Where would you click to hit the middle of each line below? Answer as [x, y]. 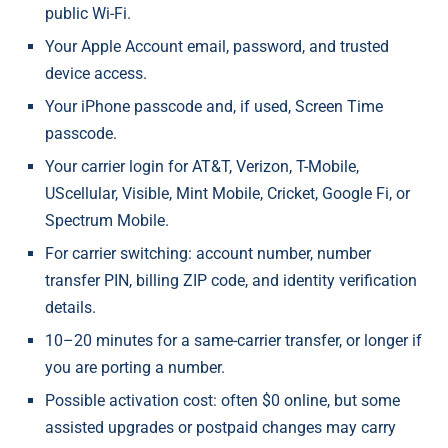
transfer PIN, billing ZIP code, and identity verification [231, 281]
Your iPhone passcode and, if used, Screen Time [214, 107]
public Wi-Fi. [88, 14]
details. [70, 308]
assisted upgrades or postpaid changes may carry [220, 428]
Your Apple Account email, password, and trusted [217, 47]
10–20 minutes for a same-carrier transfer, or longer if [233, 341]
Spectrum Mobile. [107, 221]
